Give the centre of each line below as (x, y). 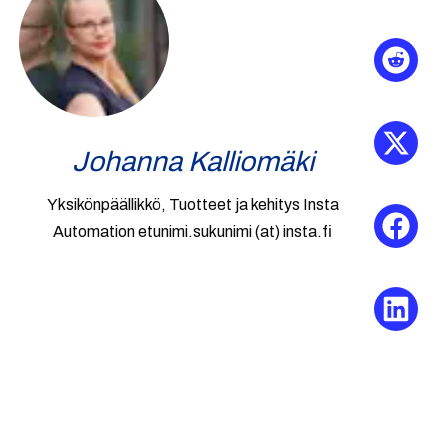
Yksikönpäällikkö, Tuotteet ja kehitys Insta (192, 205)
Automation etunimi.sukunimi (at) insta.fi (192, 232)
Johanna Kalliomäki (192, 162)
